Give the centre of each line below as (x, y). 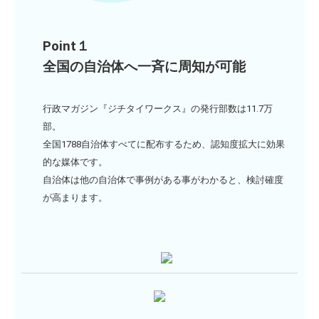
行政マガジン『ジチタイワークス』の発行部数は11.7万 (158, 108)
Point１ (66, 46)
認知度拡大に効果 (248, 144)
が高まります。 (75, 197)
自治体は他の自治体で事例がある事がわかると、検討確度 (163, 179)
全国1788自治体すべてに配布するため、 (127, 144)
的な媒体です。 (75, 162)
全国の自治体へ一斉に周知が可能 (144, 67)
